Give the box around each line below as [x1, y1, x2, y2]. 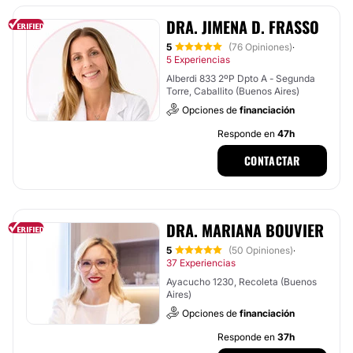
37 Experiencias [166, 257, 236, 269]
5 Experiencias [166, 54, 230, 65]
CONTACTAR [243, 152, 300, 169]
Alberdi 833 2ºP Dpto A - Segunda [166, 72, 315, 84]
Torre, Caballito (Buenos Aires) [166, 85, 299, 97]
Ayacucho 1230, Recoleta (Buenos [166, 276, 317, 288]
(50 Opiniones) [229, 244, 293, 256]
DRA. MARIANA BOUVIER [166, 218, 324, 242]
